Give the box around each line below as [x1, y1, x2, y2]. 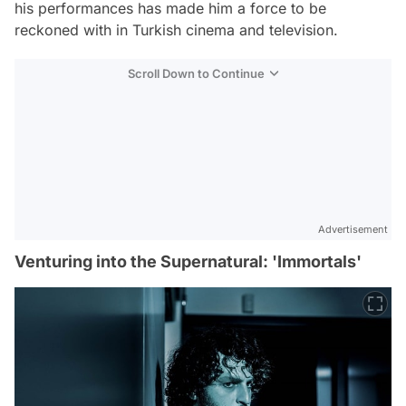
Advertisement [318, 223, 388, 237]
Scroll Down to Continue [128, 66, 265, 82]
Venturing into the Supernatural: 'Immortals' [14, 252, 362, 272]
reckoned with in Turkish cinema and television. [14, 21, 338, 40]
